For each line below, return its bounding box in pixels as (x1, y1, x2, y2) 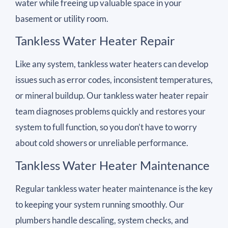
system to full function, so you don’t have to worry (15, 122, 197, 133)
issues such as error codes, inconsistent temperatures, (15, 74, 213, 85)
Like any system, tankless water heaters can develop (15, 59, 208, 70)
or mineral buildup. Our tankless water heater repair (15, 90, 209, 101)
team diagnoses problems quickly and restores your (15, 106, 206, 117)
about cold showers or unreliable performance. (15, 137, 188, 149)
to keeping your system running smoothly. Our (15, 198, 184, 210)
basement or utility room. (15, 13, 108, 24)
